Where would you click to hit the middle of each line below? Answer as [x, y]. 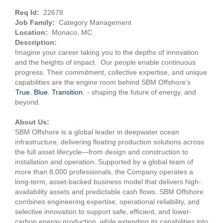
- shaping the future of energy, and [141, 92]
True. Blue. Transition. [50, 92]
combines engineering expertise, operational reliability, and [107, 202]
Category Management [95, 22]
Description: [37, 42]
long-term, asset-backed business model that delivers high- [108, 182]
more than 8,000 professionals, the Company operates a [104, 172]
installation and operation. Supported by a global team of [104, 162]
